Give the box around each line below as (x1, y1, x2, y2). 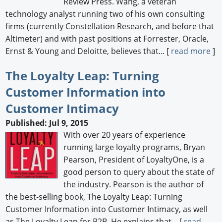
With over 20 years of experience (63, 129, 186, 141)
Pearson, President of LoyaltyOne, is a (63, 154, 205, 166)
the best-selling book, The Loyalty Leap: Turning (5, 191, 183, 203)
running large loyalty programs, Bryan (63, 142, 206, 153)
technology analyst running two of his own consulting (5, 8, 205, 19)
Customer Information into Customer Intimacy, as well (5, 204, 208, 215)
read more (171, 45, 211, 56)
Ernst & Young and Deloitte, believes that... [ (5, 45, 171, 56)
